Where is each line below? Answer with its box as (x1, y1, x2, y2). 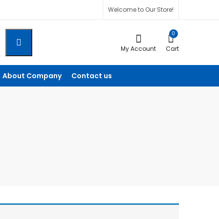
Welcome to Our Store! (108, 5, 174, 14)
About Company (2, 71, 62, 81)
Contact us (71, 71, 112, 81)
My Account (121, 44, 156, 53)
